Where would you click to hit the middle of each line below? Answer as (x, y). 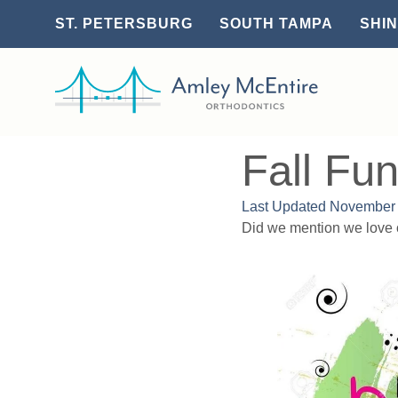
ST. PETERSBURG (124, 24)
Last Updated (284, 207)
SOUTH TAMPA (276, 24)
